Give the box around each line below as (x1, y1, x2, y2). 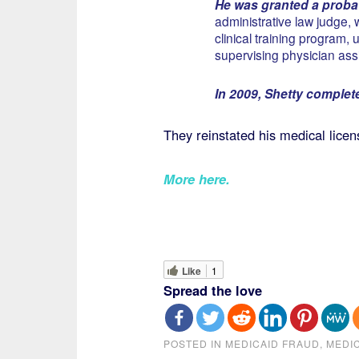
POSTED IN (163, 337, 225, 350)
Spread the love (163, 280, 262, 300)
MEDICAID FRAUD (224, 337, 320, 350)
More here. (163, 169, 230, 188)
